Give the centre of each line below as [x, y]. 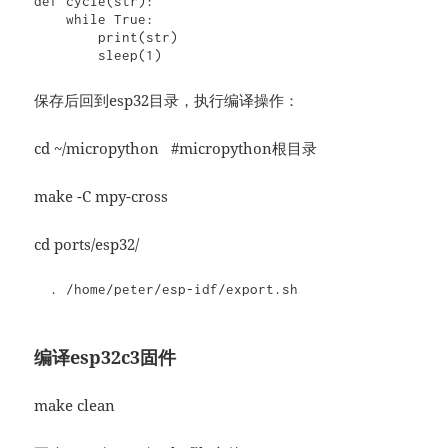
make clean [75, 405]
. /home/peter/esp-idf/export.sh [174, 289]
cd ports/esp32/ [87, 244]
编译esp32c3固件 [105, 357]
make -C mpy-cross [101, 196]
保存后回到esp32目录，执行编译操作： [167, 100]
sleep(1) [130, 55]
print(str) [66, 37]
